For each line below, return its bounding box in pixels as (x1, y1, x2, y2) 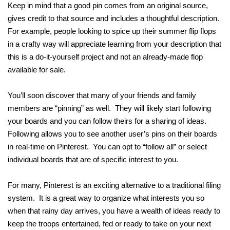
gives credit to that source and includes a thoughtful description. (8, 14, 221, 23)
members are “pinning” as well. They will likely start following (8, 104, 211, 113)
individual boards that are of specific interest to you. (8, 155, 178, 164)
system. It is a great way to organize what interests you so (8, 194, 204, 203)
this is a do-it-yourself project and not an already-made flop (8, 52, 203, 62)
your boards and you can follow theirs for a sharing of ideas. (8, 117, 208, 126)
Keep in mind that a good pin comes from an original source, (8, 1, 208, 10)
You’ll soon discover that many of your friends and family (8, 91, 196, 100)
